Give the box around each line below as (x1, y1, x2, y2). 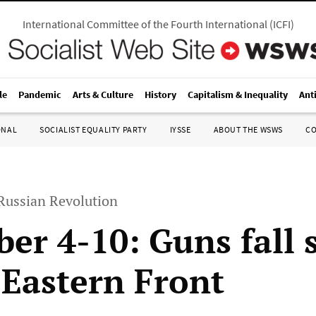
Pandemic (18, 88, 61, 101)
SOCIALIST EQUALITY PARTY (39, 124, 147, 135)
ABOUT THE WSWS (213, 124, 283, 135)
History (145, 88, 176, 101)
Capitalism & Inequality (188, 88, 288, 101)
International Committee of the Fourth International (22, 17, 267, 31)
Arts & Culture (73, 88, 133, 101)
